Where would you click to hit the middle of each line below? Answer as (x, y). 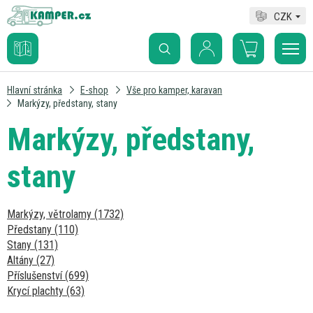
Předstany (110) (43, 230)
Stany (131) (32, 245)
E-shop (94, 90)
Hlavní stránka (35, 90)
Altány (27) (31, 260)
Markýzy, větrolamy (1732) (65, 214)
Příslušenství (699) (48, 276)
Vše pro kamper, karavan (174, 90)
